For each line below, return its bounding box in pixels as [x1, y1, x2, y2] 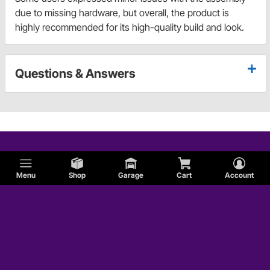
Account [224, 171, 254, 180]
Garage [118, 171, 144, 180]
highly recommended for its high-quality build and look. [15, 20, 244, 33]
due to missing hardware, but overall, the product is [15, 6, 229, 19]
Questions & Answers [15, 66, 136, 81]
